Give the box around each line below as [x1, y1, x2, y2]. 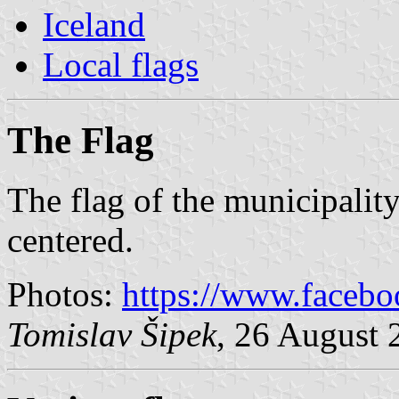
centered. [7, 220, 134, 259]
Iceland [43, 4, 145, 44]
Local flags [43, 45, 199, 84]
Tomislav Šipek [7, 314, 216, 354]
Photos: [7, 274, 122, 313]
